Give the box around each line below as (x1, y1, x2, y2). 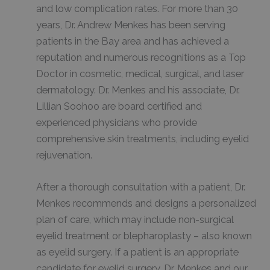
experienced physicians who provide (36, 117, 197, 129)
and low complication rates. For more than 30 (36, 3, 238, 15)
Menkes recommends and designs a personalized (36, 198, 256, 210)
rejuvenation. (36, 149, 92, 162)
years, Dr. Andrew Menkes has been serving (36, 19, 225, 31)
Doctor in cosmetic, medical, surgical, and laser (36, 68, 244, 80)
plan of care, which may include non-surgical (36, 214, 234, 226)
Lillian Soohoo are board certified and (36, 101, 202, 113)
